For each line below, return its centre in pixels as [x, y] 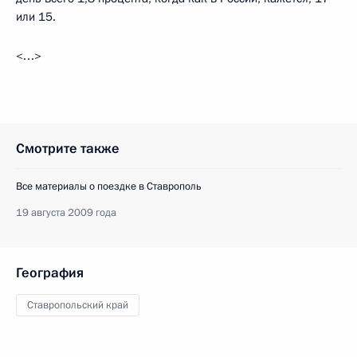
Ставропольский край [78, 305]
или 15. [36, 16]
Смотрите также [68, 148]
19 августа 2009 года [66, 212]
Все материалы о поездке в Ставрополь [109, 186]
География [50, 273]
